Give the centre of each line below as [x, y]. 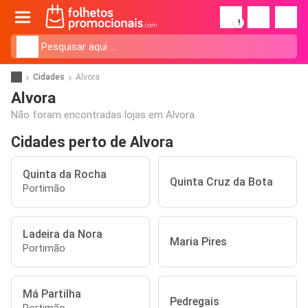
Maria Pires [198, 242]
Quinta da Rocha [65, 174]
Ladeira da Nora [63, 234]
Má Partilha [52, 294]
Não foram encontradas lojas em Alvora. [104, 115]
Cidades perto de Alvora [92, 142]
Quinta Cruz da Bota [221, 182]
